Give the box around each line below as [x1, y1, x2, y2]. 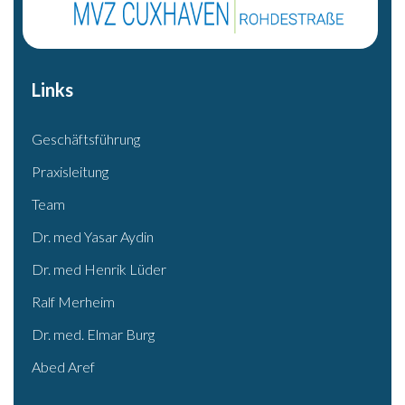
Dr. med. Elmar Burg [32, 325, 155, 344]
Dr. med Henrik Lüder [32, 260, 166, 278]
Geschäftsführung [32, 130, 140, 148]
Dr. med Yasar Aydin [32, 228, 154, 246]
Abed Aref [32, 358, 95, 376]
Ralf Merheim [32, 293, 115, 311]
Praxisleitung [32, 163, 108, 181]
